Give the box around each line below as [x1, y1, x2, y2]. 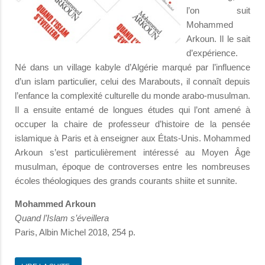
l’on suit [186, 5, 250, 15]
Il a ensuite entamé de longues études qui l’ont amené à [15, 104, 250, 115]
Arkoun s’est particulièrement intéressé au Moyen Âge [15, 147, 250, 157]
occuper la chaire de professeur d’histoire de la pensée [15, 118, 250, 129]
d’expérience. [186, 47, 238, 58]
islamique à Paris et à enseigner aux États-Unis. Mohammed [15, 132, 250, 143]
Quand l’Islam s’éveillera [15, 212, 109, 223]
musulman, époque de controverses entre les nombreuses [15, 161, 250, 172]
